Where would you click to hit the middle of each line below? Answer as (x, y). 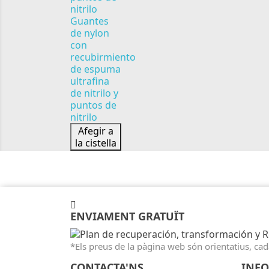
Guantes (89, 21)
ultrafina (90, 81)
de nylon (90, 33)
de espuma (95, 69)
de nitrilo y (94, 93)
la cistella (96, 143)
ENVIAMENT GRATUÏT (127, 216)
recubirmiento (103, 57)
